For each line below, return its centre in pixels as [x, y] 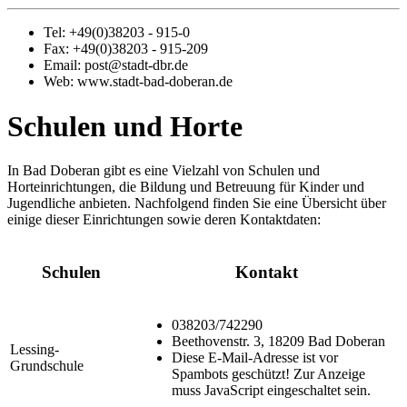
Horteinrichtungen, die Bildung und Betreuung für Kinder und [186, 187]
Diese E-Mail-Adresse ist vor [255, 358]
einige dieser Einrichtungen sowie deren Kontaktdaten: [164, 220]
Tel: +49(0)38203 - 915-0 [117, 33]
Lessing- [35, 350]
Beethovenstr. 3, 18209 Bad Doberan [278, 342]
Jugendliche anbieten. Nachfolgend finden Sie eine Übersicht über [197, 203]
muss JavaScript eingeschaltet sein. [271, 391]
